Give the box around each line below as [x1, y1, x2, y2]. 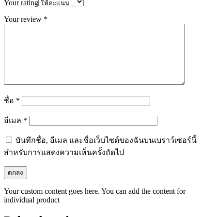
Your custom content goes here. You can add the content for [4, 186, 186, 195]
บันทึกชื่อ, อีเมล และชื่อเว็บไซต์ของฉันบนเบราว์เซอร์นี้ [15, 136, 197, 144]
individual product [4, 195, 60, 204]
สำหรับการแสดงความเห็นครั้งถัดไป [4, 148, 124, 156]
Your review [4, 15, 44, 23]
